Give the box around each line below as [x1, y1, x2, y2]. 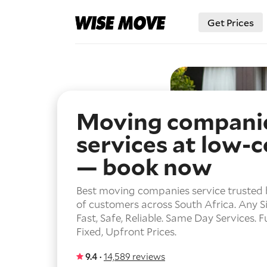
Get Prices [207, 16, 254, 29]
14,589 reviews [104, 250, 165, 262]
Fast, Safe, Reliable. [76, 211, 163, 225]
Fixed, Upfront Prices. [76, 225, 176, 238]
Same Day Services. [166, 211, 256, 225]
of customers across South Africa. [76, 197, 238, 211]
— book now [76, 151, 212, 181]
